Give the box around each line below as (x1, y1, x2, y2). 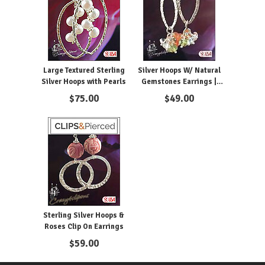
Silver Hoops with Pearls (41, 77, 127, 87)
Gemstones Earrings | (141, 77, 217, 87)
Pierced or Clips (151, 88, 207, 98)
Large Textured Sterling (43, 66, 125, 76)
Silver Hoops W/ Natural (137, 66, 221, 76)
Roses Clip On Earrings (44, 222, 124, 232)
